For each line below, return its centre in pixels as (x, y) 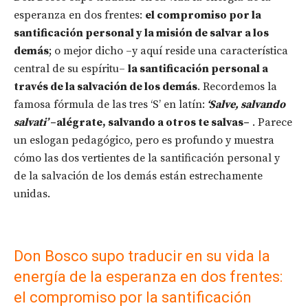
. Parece (271, 123)
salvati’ (32, 123)
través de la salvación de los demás (106, 87)
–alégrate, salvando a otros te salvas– (150, 123)
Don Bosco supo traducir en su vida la (142, 256)
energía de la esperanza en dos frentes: (148, 277)
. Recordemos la (237, 87)
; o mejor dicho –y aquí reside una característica (168, 51)
